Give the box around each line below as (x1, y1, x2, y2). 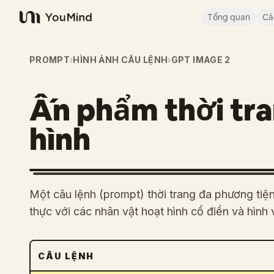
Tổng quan (207, 12, 250, 23)
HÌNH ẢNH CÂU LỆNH (73, 54, 168, 65)
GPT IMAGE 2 (171, 54, 231, 65)
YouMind (19, 17, 59, 30)
